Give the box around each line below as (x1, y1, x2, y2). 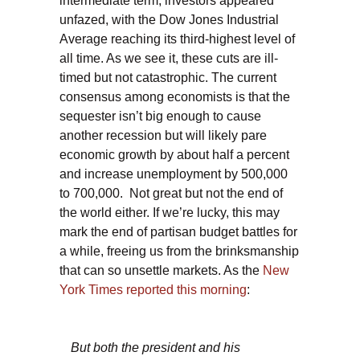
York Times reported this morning (59, 283, 247, 297)
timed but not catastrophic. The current (59, 71, 276, 84)
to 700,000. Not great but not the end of (59, 186, 283, 200)
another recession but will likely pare (59, 129, 267, 142)
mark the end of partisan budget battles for (59, 225, 297, 239)
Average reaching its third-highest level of (59, 32, 295, 46)
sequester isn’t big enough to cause (59, 109, 261, 123)
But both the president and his (71, 341, 240, 354)
